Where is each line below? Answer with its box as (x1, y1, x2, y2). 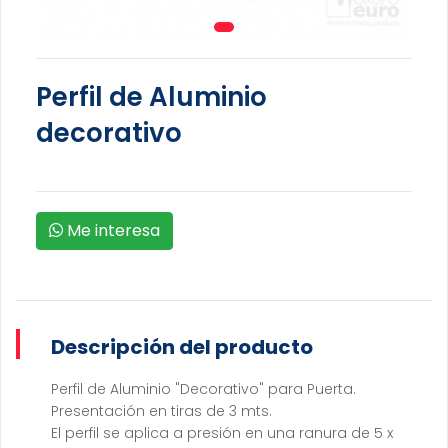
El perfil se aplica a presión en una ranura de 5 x (51, 423, 393, 444)
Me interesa (63, 219, 160, 243)
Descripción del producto (51, 333, 313, 362)
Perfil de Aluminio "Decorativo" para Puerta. (51, 379, 360, 400)
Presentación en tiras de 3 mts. (51, 401, 272, 422)
